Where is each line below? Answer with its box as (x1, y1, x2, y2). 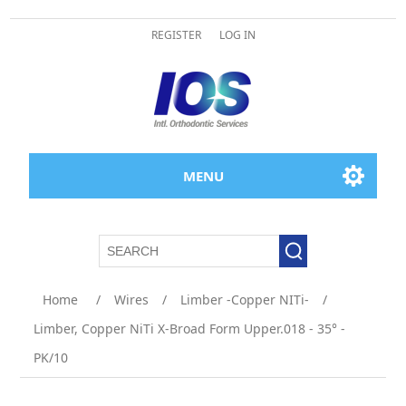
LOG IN (218, 27, 256, 43)
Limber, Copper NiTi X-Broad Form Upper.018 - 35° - (34, 320, 346, 337)
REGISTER (150, 27, 201, 43)
